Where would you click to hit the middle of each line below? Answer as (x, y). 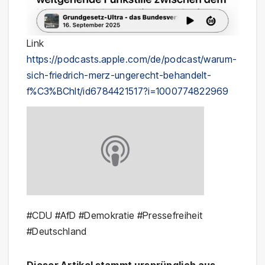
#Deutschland (57, 232)
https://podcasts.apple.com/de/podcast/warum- (132, 59)
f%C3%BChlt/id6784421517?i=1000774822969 (128, 91)
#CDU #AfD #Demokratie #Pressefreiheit (115, 216)
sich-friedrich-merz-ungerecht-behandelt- (119, 75)
